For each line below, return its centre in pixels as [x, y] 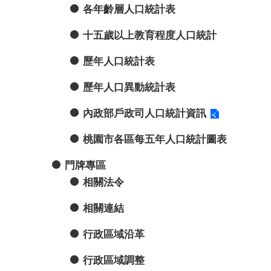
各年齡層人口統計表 [129, 9]
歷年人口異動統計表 [129, 87]
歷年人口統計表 [119, 61]
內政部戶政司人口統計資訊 [145, 113]
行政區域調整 [114, 260]
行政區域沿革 [114, 234]
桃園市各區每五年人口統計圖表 [155, 139]
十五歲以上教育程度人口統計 [150, 35]
